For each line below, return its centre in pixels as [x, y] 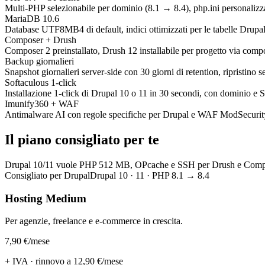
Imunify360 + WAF [42, 104]
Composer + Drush [41, 40]
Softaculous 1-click [41, 83]
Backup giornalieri [39, 62]
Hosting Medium [46, 198]
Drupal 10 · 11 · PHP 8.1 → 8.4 [150, 175]
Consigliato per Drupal [47, 175]
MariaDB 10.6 [32, 19]
